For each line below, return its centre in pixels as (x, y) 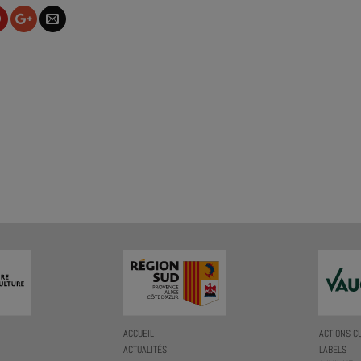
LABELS (332, 350)
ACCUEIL (139, 333)
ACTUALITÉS (145, 350)
